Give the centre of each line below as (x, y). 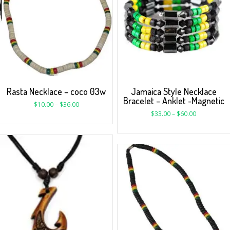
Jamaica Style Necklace (174, 92)
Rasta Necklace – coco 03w (56, 92)
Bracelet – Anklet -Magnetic (174, 101)
